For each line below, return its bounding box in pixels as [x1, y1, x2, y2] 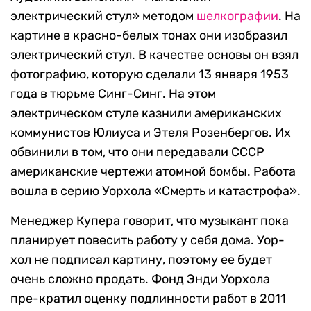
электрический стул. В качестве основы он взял [10, 47, 299, 63]
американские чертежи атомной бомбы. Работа [10, 164, 296, 180]
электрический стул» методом [10, 8, 196, 24]
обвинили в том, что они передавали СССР [10, 144, 264, 160]
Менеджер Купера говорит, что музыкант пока [10, 213, 289, 229]
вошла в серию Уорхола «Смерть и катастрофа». [10, 183, 301, 199]
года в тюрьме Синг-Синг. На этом [10, 86, 216, 102]
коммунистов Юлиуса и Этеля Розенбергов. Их [10, 125, 291, 141]
